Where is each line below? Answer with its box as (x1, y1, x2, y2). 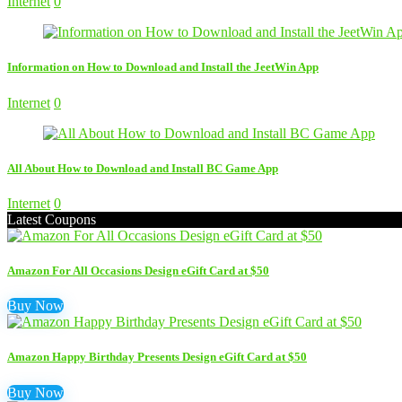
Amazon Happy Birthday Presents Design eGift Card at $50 (7, 350, 307, 364)
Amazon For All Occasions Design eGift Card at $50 (7, 264, 269, 278)
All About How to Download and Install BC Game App (7, 161, 278, 175)
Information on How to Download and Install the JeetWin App (7, 60, 319, 74)
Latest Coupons (7, 211, 96, 227)
